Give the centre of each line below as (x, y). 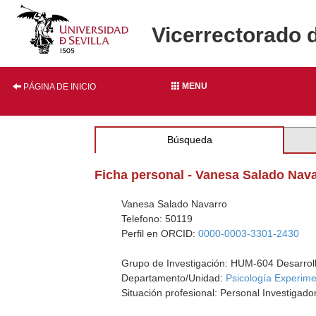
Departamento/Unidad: (174, 278)
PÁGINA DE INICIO (59, 87)
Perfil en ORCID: (160, 233)
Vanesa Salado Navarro (175, 204)
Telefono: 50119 (157, 219)
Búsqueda (189, 140)
